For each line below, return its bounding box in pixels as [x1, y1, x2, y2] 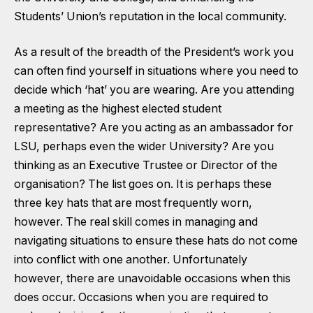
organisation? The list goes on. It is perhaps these [14, 177, 272, 191]
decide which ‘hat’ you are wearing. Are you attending [14, 83, 294, 97]
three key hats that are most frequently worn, [14, 196, 252, 210]
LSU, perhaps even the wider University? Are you [14, 140, 274, 154]
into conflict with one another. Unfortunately [14, 253, 247, 267]
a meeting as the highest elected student [14, 102, 221, 116]
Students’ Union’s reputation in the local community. [14, 9, 286, 23]
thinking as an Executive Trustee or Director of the [14, 159, 277, 173]
